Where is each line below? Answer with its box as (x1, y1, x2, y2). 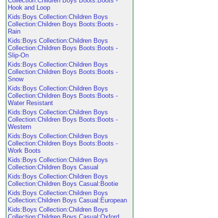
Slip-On (8, 52, 29, 59)
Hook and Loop (8, 4, 50, 11)
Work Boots (8, 147, 41, 154)
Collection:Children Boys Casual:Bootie (8, 180, 118, 187)
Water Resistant (8, 99, 53, 107)
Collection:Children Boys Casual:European (8, 197, 127, 204)
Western (8, 123, 31, 130)
